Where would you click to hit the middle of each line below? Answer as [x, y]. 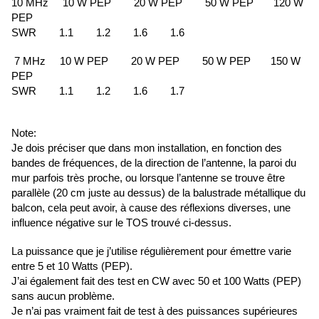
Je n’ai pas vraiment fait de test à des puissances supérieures [155, 311]
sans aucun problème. [64, 296]
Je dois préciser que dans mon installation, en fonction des [147, 148]
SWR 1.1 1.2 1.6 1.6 [98, 33]
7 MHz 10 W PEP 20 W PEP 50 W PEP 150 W [156, 61]
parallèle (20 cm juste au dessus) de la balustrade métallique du [158, 193]
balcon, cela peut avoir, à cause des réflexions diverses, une [151, 208]
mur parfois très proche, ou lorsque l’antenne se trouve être [148, 178]
